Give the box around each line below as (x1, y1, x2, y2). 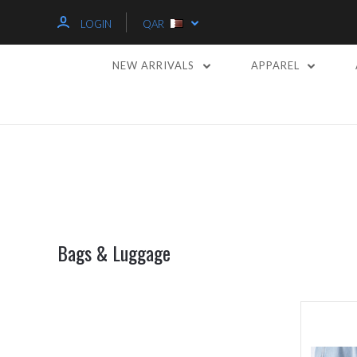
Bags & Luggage (57, 238, 171, 268)
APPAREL (250, 59, 303, 72)
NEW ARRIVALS (112, 59, 198, 72)
